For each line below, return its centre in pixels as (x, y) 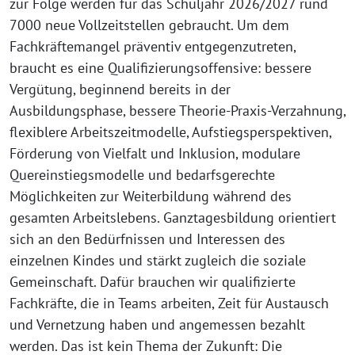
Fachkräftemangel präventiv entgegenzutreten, (153, 47)
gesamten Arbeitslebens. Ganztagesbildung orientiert (173, 218)
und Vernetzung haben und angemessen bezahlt (157, 325)
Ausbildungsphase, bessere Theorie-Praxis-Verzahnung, (177, 111)
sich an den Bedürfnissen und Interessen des (147, 239)
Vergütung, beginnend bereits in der (120, 90)
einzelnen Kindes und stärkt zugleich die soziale (158, 261)
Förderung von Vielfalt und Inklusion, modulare (155, 154)
